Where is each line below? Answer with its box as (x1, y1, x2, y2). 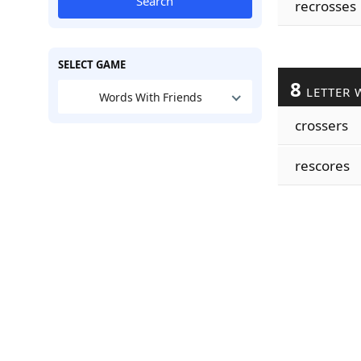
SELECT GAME (57, 57, 126, 72)
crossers (294, 116, 348, 135)
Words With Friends (98, 89, 203, 105)
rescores (294, 156, 350, 175)
